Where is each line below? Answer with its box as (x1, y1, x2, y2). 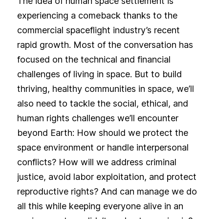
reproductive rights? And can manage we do (17, 186, 197, 197)
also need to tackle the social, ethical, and (17, 98, 188, 109)
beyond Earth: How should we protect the (17, 128, 188, 138)
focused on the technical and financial (17, 54, 171, 65)
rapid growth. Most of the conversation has (17, 40, 193, 50)
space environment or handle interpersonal (17, 142, 189, 153)
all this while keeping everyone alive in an (17, 201, 183, 212)
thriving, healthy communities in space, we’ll (17, 84, 194, 94)
